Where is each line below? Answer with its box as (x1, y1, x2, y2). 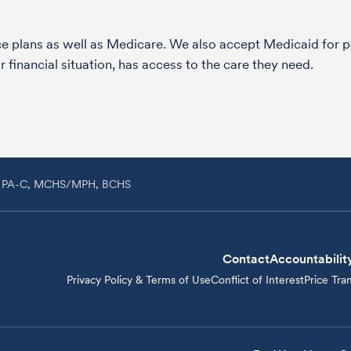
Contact (222, 251, 270, 266)
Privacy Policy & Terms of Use (66, 273, 211, 286)
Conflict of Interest (210, 273, 304, 286)
